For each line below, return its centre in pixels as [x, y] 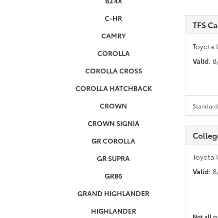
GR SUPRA [114, 158]
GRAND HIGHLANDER [114, 193]
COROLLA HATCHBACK [113, 88]
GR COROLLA [114, 141]
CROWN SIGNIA [113, 123]
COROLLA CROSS [113, 71]
